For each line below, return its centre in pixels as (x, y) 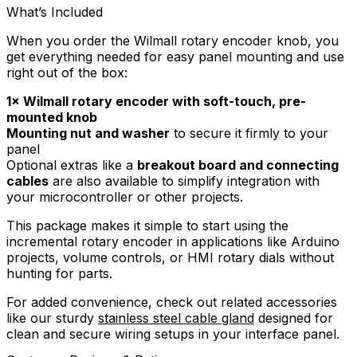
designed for (294, 318)
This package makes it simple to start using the (147, 226)
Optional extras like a (72, 165)
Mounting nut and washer (88, 133)
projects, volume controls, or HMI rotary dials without (170, 258)
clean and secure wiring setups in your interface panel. (173, 334)
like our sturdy (52, 318)
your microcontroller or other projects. (125, 197)
